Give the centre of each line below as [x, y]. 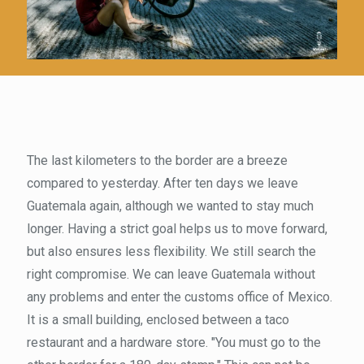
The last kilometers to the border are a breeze [157, 160]
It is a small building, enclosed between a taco [158, 319]
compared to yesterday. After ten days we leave [162, 183]
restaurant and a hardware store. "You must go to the [174, 342]
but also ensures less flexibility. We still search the [171, 251]
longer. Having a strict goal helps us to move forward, [177, 228]
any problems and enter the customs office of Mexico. [180, 297]
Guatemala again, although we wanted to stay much [170, 206]
